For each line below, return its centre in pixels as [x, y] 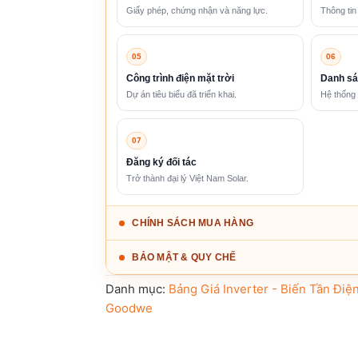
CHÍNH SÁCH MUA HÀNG [193, 223]
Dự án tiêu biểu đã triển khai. [182, 94]
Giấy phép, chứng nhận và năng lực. [197, 10]
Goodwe [129, 308]
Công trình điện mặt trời [181, 78]
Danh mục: [137, 288]
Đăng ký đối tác [162, 162]
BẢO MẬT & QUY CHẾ [184, 257]
